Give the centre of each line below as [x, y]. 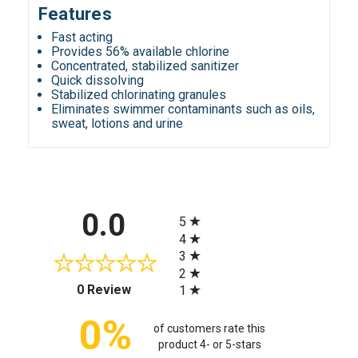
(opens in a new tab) [186, 288]
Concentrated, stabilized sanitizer [145, 66]
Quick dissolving [98, 81]
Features [75, 14]
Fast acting [82, 38]
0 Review [103, 290]
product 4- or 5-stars [209, 344]
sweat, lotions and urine [117, 124]
